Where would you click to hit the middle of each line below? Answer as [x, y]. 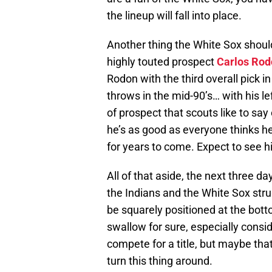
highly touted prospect [162, 62]
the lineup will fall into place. [174, 16]
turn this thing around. [160, 261]
